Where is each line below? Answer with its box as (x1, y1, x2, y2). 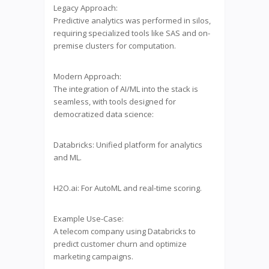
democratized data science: (53, 108, 154, 119)
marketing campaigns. (53, 250, 133, 262)
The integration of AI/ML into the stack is (53, 83, 198, 94)
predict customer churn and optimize (53, 238, 187, 249)
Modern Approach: (53, 70, 121, 82)
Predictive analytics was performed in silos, (53, 14, 211, 26)
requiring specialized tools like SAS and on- (53, 27, 210, 38)
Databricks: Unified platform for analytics (53, 139, 202, 150)
